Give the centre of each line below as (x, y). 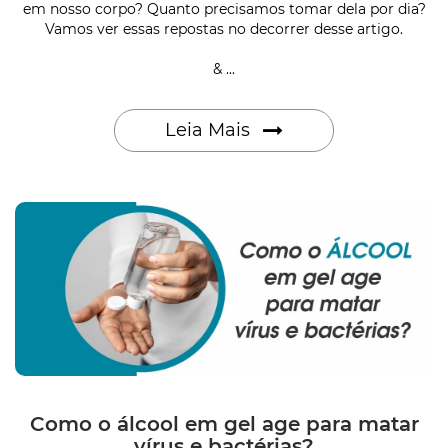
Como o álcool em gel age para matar (224, 424)
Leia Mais (210, 130)
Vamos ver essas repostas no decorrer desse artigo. (224, 29)
